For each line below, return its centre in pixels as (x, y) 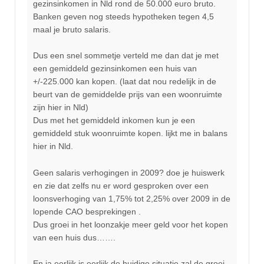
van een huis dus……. (74, 237)
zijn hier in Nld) (61, 108)
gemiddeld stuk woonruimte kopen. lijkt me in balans (130, 133)
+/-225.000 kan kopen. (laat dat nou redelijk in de (125, 82)
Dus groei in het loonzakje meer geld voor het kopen (131, 224)
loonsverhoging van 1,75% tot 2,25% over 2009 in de (132, 198)
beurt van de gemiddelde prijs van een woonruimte (128, 95)
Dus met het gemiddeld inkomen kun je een (114, 121)
